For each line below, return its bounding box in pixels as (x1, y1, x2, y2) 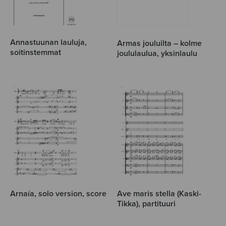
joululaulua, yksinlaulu (117, 48, 198, 59)
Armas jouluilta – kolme (117, 38, 202, 49)
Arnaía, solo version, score (10, 189, 106, 199)
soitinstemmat (10, 47, 61, 58)
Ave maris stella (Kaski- (117, 189, 202, 199)
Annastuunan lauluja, (10, 37, 87, 48)
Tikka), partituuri (117, 199, 176, 209)
